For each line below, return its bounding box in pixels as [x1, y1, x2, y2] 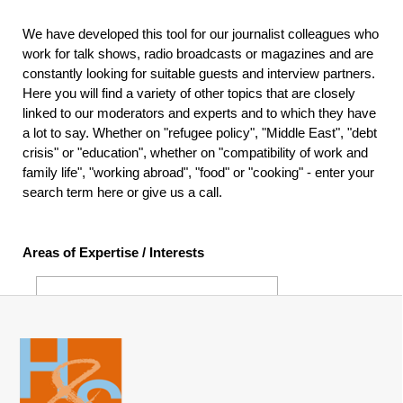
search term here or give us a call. [22, 184, 222, 200]
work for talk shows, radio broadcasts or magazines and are [22, 46, 373, 61]
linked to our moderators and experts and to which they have [22, 105, 376, 121]
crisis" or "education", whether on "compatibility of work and [22, 145, 368, 160]
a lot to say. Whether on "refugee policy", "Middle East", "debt [22, 125, 377, 140]
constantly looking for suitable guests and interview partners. [22, 66, 375, 81]
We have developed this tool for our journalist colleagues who [22, 26, 379, 41]
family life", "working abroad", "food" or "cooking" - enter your [22, 165, 374, 180]
